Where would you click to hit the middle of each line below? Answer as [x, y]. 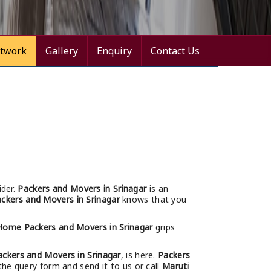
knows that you [153, 200]
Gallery [62, 51]
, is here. [139, 255]
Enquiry [114, 51]
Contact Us [175, 51]
